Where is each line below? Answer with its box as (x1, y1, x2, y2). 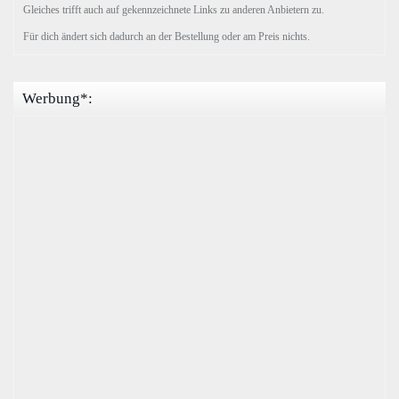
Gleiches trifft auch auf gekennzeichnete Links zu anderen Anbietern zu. (23, 4, 324, 17)
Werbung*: (22, 90, 93, 108)
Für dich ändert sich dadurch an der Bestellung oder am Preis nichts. (23, 30, 310, 44)
